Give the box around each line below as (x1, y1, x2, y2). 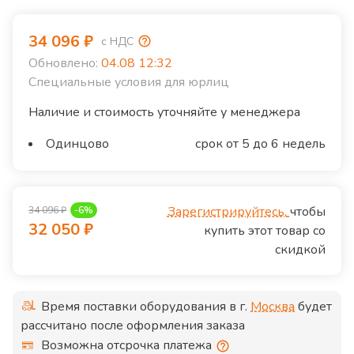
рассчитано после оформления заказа (21, 317, 245, 335)
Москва (250, 298, 295, 316)
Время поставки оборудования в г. (41, 298, 250, 316)
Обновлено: (28, 55, 98, 73)
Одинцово (46, 135, 109, 153)
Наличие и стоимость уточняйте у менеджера (28, 104, 300, 122)
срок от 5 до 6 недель (195, 135, 326, 153)
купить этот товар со (203, 222, 326, 240)
